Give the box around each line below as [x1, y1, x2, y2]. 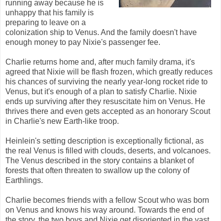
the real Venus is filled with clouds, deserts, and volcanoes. [5, 146, 211, 155]
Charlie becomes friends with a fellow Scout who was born [5, 195, 209, 204]
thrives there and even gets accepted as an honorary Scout [5, 107, 210, 115]
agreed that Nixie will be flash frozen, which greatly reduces [5, 67, 213, 76]
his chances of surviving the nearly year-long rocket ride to [5, 77, 208, 86]
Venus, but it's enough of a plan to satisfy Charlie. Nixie [5, 87, 197, 96]
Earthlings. [5, 176, 43, 184]
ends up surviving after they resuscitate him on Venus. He [5, 97, 205, 106]
